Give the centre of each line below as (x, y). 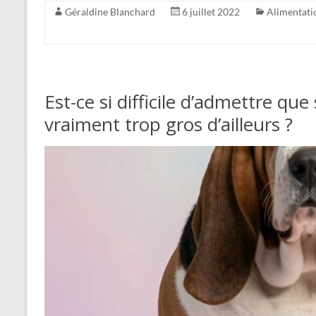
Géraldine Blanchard (110, 12)
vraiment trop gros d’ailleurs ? (169, 124)
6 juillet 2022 (211, 12)
